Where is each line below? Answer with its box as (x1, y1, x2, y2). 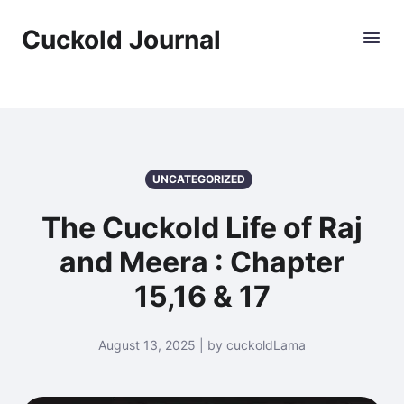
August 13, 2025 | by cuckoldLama (98, 337, 306, 353)
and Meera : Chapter (60, 244, 344, 280)
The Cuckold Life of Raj (41, 210, 363, 245)
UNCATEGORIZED (151, 172, 245, 186)
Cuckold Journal (22, 24, 221, 55)
